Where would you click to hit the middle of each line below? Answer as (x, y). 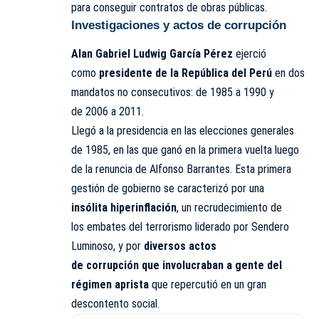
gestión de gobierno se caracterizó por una (168, 189)
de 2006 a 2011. (108, 112)
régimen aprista (110, 285)
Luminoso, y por (108, 246)
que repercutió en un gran (208, 285)
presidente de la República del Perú (185, 73)
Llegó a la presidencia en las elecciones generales (183, 131)
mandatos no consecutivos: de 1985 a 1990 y (173, 93)
